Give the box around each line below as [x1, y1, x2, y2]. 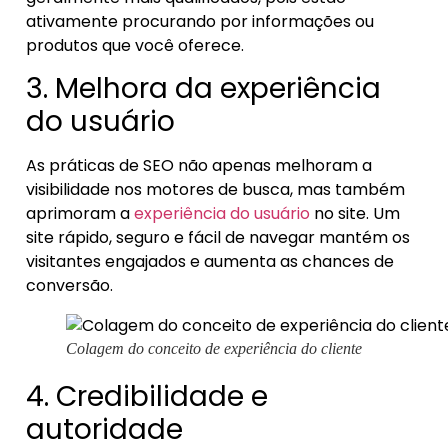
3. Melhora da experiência [26, 69, 381, 109]
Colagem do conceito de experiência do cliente [66, 340, 362, 358]
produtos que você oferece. [26, 33, 244, 57]
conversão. [26, 274, 113, 298]
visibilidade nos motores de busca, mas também [26, 178, 405, 202]
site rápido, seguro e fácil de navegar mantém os [26, 226, 410, 250]
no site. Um [310, 202, 400, 226]
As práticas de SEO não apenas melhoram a [26, 154, 372, 178]
